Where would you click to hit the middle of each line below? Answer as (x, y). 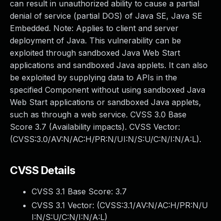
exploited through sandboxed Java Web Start (95, 53)
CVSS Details (43, 170)
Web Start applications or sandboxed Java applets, (106, 102)
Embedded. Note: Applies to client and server (94, 28)
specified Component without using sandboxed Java (108, 90)
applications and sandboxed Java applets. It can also (109, 65)
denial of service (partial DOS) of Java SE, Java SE (106, 16)
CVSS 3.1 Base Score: (74, 191)
